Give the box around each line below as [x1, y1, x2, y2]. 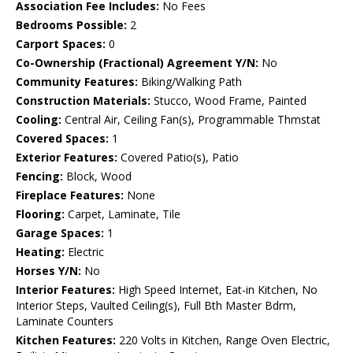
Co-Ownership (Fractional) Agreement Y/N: [16, 55, 258, 71]
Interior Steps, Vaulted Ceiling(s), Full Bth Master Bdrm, [16, 298, 296, 314]
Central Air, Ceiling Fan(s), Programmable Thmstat [61, 112, 321, 128]
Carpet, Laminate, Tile [65, 206, 180, 222]
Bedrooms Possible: [16, 17, 127, 33]
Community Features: [16, 74, 138, 90]
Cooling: [16, 112, 61, 128]
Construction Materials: [16, 93, 150, 109]
